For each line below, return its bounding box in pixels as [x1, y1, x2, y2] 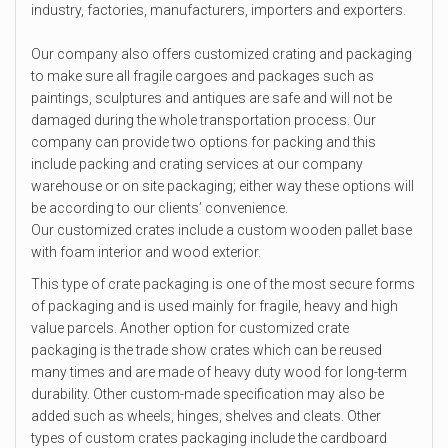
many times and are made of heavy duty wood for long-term [31, 363, 407, 380]
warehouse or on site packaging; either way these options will [31, 177, 414, 194]
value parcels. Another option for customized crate [31, 319, 349, 336]
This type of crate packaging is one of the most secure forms [31, 275, 415, 292]
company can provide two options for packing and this [31, 133, 376, 150]
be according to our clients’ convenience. [31, 199, 288, 216]
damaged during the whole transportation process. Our [31, 111, 376, 128]
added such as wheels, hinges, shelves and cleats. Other [31, 407, 381, 424]
